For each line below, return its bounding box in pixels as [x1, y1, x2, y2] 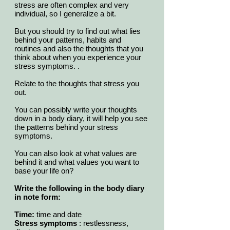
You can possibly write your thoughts [14, 105, 137, 114]
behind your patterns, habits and [14, 35, 121, 45]
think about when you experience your [14, 53, 141, 62]
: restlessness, [77, 219, 128, 228]
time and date [34, 210, 82, 219]
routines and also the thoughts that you [14, 44, 143, 53]
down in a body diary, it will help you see [14, 114, 147, 123]
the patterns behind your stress [14, 123, 118, 132]
